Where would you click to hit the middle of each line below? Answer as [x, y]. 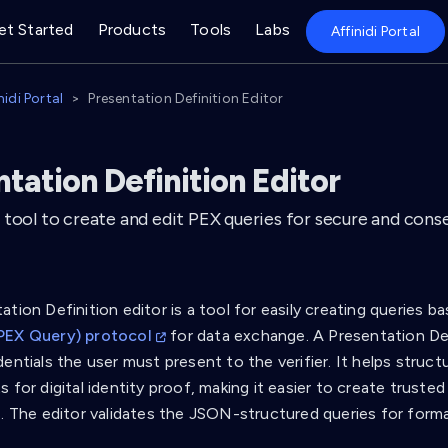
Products [132, 29]
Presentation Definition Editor [186, 98]
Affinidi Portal [375, 31]
